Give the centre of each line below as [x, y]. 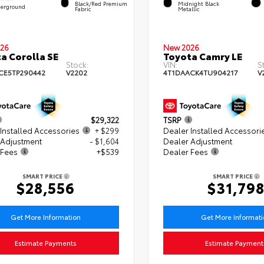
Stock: [77, 65]
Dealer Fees [185, 152]
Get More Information [46, 217]
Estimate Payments [46, 243]
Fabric [83, 9]
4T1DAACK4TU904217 [200, 72]
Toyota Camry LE [202, 56]
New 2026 [181, 47]
